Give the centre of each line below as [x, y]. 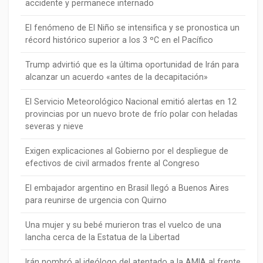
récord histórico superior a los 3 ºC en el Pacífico [119, 40]
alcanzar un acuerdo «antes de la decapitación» [117, 77]
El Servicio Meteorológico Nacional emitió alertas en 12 [131, 102]
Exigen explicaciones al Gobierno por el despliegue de [127, 151]
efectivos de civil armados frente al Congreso [112, 163]
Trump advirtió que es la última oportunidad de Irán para [132, 65]
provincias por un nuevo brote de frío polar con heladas [131, 114]
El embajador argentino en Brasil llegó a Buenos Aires [127, 188]
